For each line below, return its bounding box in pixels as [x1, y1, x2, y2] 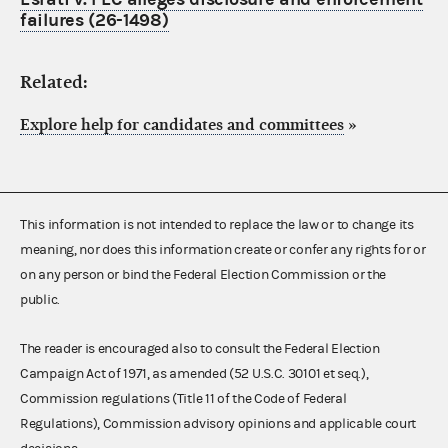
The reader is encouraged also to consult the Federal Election [20, 340, 380, 357]
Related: [20, 71, 88, 93]
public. [20, 291, 60, 308]
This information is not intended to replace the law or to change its [20, 216, 414, 233]
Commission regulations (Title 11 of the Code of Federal [20, 390, 347, 407]
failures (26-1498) [20, 9, 169, 31]
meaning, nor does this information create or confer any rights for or [20, 241, 426, 258]
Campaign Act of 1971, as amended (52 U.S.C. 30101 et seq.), [20, 365, 369, 382]
